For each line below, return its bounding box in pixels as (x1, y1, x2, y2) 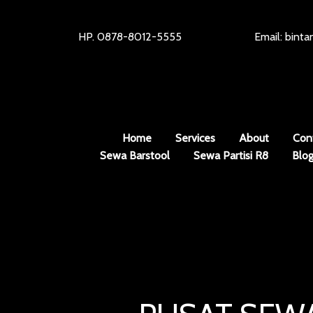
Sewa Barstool (99, 149, 170, 162)
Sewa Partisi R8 (193, 149, 268, 162)
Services (175, 131, 215, 145)
